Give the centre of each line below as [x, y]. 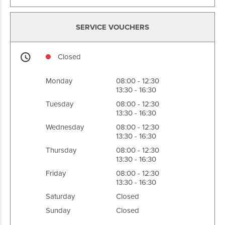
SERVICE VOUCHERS [113, 27]
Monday [59, 81]
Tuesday [60, 104]
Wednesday [65, 127]
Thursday [61, 150]
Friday [56, 173]
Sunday [58, 210]
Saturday [60, 196]
